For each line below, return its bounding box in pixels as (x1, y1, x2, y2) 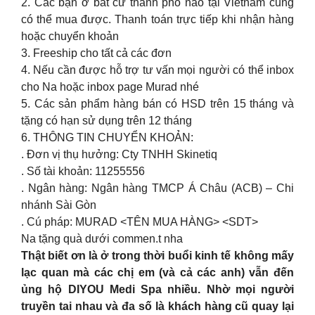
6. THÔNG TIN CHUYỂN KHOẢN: (21, 131, 193, 143)
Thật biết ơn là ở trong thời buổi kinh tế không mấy (21, 250, 294, 262)
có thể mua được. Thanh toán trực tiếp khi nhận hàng (21, 13, 294, 25)
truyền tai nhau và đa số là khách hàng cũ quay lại (21, 300, 294, 312)
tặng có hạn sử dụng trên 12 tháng (21, 115, 192, 127)
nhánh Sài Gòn (21, 199, 96, 211)
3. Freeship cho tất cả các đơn (21, 47, 172, 59)
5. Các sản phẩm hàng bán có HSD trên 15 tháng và (21, 98, 294, 110)
